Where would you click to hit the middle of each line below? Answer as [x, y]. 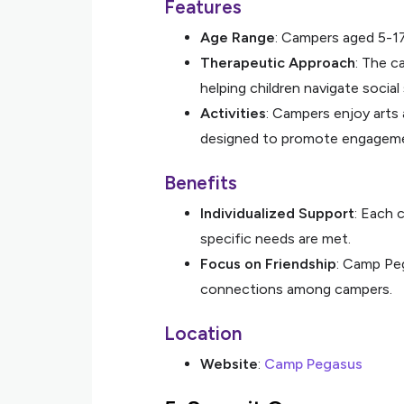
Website [229, 364]
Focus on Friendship [268, 264]
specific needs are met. [275, 239]
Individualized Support [277, 213]
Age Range [238, 37]
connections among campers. [296, 289]
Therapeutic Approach [278, 63]
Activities [233, 113]
